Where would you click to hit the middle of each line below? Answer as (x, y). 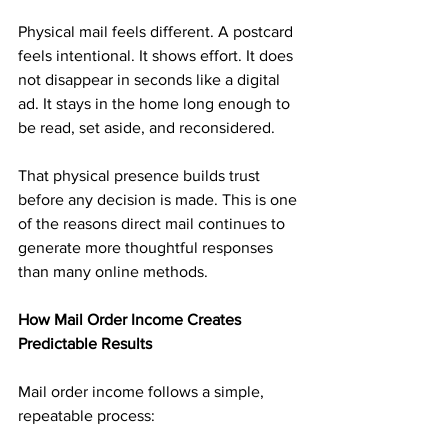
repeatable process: (86, 415)
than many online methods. (113, 271)
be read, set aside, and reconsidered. (146, 127)
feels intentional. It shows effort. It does (157, 55)
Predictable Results (85, 343)
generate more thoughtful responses (147, 247)
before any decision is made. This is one (159, 199)
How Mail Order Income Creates (131, 319)
